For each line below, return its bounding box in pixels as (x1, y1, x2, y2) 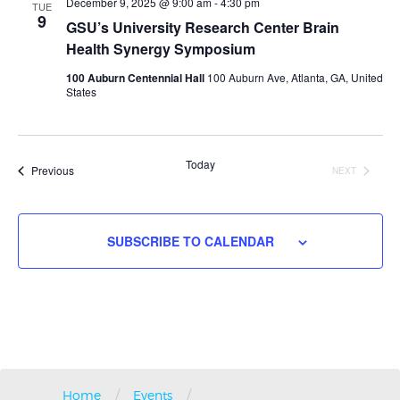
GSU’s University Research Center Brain (65, 16, 339, 37)
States (65, 83, 96, 99)
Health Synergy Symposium (65, 37, 255, 59)
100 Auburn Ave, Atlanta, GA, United (206, 69, 383, 85)
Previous (30, 162, 74, 179)
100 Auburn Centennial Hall (65, 69, 207, 86)
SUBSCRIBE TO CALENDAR (106, 231, 274, 250)
